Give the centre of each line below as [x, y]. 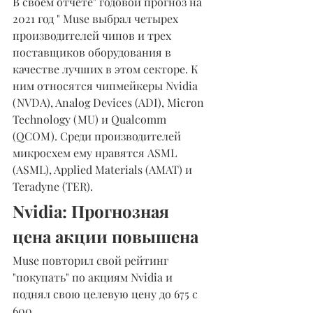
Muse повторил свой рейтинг [92, 260]
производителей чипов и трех [93, 35]
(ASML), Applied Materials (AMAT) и [104, 169]
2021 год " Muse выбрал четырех [97, 18]
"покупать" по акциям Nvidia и [94, 277]
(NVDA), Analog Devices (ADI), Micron [110, 102]
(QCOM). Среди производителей [98, 136]
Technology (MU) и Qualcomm [91, 119]
